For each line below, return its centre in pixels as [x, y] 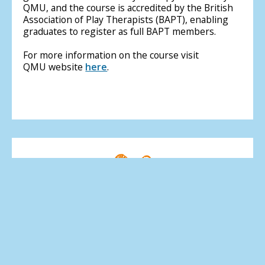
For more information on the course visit [111, 55]
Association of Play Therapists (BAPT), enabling [126, 20]
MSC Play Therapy [132, 220]
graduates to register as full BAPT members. [120, 32]
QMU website [54, 67]
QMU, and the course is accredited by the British [128, 8]
